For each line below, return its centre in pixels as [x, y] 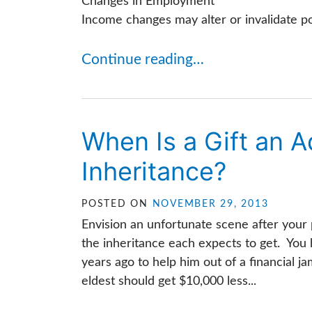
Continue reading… [143, 60]
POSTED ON [117, 204]
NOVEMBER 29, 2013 [210, 204]
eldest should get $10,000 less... [169, 281]
